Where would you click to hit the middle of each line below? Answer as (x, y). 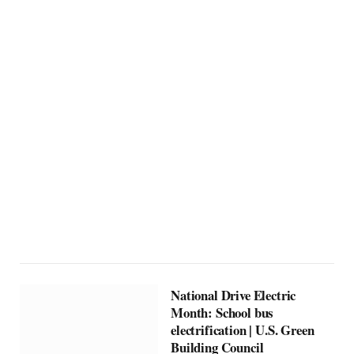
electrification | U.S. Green (243, 330)
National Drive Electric (233, 295)
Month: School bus (222, 312)
